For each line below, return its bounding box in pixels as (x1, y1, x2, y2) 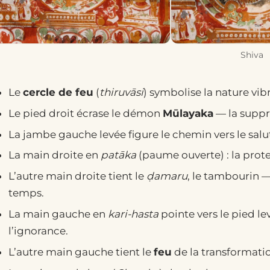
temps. (8, 187, 44, 199)
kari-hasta (107, 207, 159, 220)
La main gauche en (8, 207, 108, 220)
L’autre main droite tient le (8, 170, 146, 183)
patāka (100, 149, 136, 162)
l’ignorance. (8, 224, 68, 237)
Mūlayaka (162, 107, 213, 119)
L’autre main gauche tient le (8, 245, 154, 258)
